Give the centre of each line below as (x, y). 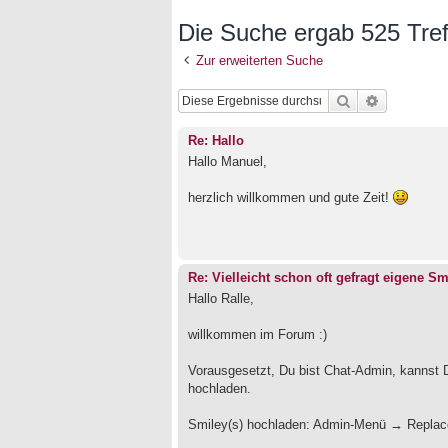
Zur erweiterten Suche (259, 60)
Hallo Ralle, (221, 298)
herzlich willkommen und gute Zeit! (290, 197)
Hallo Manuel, (227, 161)
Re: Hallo (216, 140)
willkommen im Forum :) (257, 334)
